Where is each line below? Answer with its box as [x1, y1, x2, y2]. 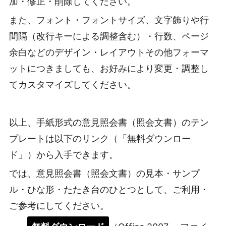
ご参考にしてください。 [9, 200, 109, 211]
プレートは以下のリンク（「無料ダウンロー [9, 133, 191, 144]
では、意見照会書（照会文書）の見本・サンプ [9, 168, 200, 179]
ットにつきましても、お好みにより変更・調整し [9, 63, 209, 74]
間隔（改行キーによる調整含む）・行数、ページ [9, 30, 209, 41]
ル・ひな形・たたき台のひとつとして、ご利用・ [9, 184, 209, 195]
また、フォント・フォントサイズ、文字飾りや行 [9, 14, 209, 25]
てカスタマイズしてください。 [9, 79, 136, 90]
